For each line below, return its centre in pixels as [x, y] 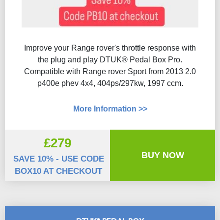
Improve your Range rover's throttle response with [110, 48]
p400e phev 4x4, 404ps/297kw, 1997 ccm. [110, 83]
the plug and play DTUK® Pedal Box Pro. [110, 60]
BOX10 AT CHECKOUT [58, 171]
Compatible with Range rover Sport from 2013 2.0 [110, 71]
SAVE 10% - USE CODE [58, 159]
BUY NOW [163, 155]
